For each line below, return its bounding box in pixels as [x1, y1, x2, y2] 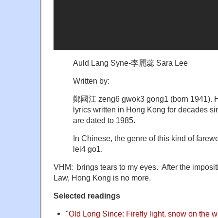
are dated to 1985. [73, 116, 135, 125]
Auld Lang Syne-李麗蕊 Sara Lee [73, 58, 188, 68]
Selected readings [54, 191, 120, 200]
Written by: [73, 76, 109, 86]
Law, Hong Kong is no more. [54, 173, 151, 182]
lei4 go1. [73, 145, 103, 154]
